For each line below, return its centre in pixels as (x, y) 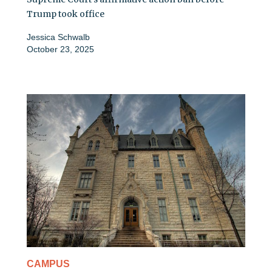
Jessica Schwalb (58, 37)
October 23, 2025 (60, 49)
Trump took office (66, 14)
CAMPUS (48, 264)
